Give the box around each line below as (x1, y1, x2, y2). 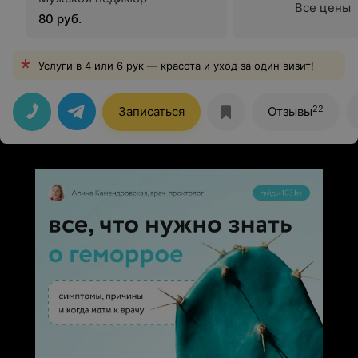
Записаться (118, 104, 185, 119)
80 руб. (38, 11, 82, 26)
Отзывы (268, 104, 312, 119)
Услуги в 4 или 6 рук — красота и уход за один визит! (38, 59, 314, 72)
